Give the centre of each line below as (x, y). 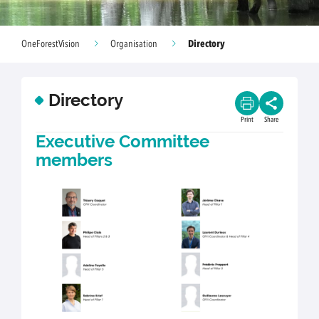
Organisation (134, 44)
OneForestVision (51, 44)
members (74, 160)
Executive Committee (123, 142)
